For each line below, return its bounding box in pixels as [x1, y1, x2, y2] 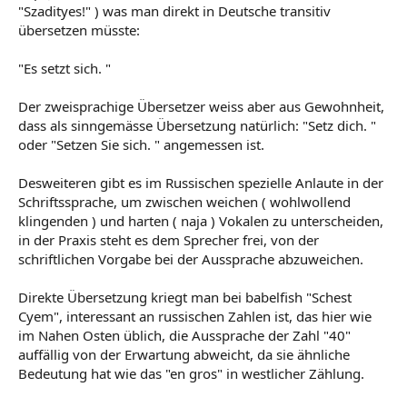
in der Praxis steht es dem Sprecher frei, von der [18, 230, 319, 249]
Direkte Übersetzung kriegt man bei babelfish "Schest [18, 287, 352, 306]
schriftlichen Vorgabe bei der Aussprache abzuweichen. [18, 249, 363, 268]
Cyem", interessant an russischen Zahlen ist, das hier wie [18, 306, 372, 325]
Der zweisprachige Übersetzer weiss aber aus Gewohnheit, [18, 96, 384, 115]
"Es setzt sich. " [18, 58, 111, 77]
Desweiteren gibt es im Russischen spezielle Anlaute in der [18, 173, 383, 192]
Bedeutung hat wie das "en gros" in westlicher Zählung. [18, 363, 364, 382]
